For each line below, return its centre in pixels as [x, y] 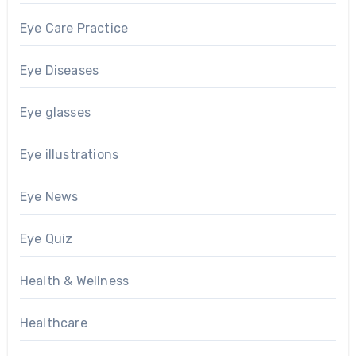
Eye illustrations [69, 154]
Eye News [49, 196]
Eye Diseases [59, 70]
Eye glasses [55, 112]
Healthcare [53, 323]
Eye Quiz [46, 238]
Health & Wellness [74, 281]
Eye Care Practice [74, 28]
